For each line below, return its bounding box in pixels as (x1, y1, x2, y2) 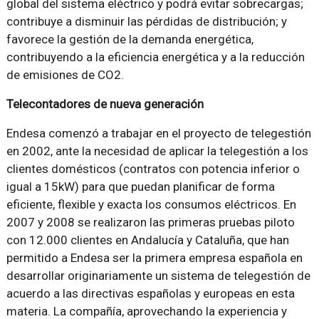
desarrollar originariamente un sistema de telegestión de (6, 268, 310, 283)
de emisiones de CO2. (6, 68, 124, 82)
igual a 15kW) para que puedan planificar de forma (6, 179, 275, 194)
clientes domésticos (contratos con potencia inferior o (6, 162, 300, 176)
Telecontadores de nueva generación (6, 97, 204, 111)
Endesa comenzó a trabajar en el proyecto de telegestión (6, 126, 311, 140)
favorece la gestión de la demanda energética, (6, 32, 253, 46)
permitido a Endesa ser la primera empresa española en (6, 251, 303, 265)
